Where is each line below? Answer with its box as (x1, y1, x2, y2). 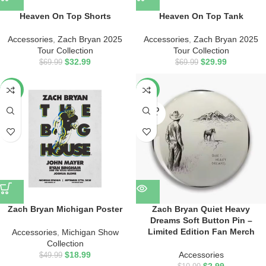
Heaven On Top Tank (159, 11, 243, 21)
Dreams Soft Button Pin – (150, 216, 252, 225)
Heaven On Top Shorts (19, 11, 111, 21)
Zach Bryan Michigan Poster (8, 204, 122, 214)
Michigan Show (61, 227, 119, 237)
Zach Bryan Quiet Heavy (152, 204, 250, 214)
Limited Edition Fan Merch (147, 227, 255, 236)
